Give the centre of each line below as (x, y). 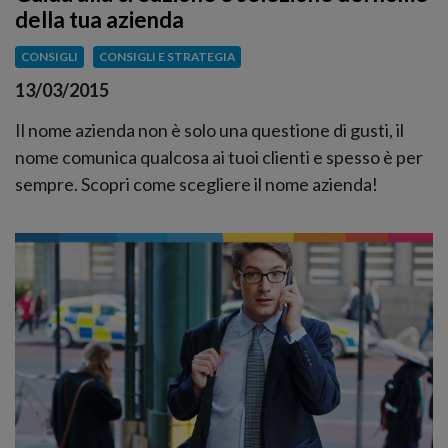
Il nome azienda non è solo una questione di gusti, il (209, 129)
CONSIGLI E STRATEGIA (166, 57)
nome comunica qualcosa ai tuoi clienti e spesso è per (219, 156)
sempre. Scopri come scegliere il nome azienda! (196, 183)
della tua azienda (99, 20)
